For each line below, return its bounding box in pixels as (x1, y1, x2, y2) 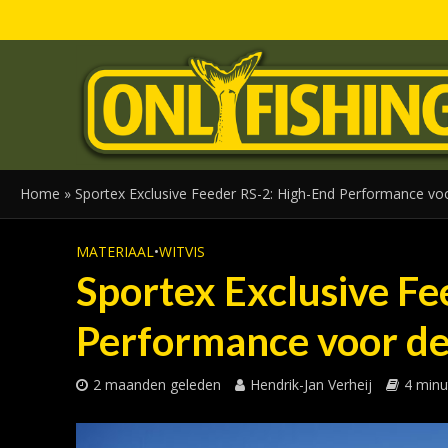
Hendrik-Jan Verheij (249, 375, 372, 394)
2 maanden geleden (92, 375, 221, 394)
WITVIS (158, 242, 205, 261)
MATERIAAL (75, 242, 154, 261)
